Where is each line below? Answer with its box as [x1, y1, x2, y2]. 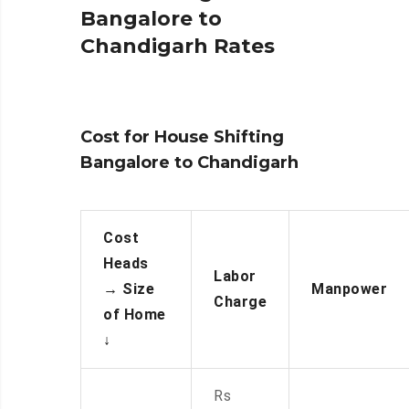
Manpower [311, 280, 387, 299]
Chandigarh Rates [80, 34, 275, 59]
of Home [103, 306, 166, 324]
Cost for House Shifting [80, 127, 284, 148]
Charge [214, 293, 267, 311]
